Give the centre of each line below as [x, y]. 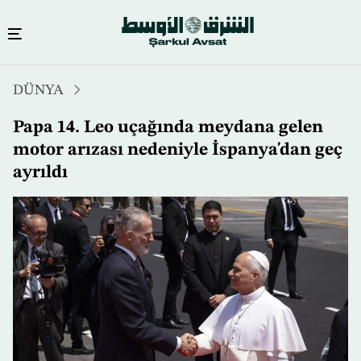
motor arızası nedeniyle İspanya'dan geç [178, 150]
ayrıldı [40, 173]
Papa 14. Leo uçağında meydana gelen [168, 128]
